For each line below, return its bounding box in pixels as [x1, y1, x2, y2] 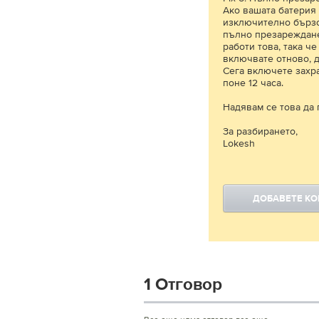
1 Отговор [144, 276, 222, 293]
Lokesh [223, 137, 255, 149]
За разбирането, [223, 125, 298, 137]
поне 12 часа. [223, 77, 283, 88]
